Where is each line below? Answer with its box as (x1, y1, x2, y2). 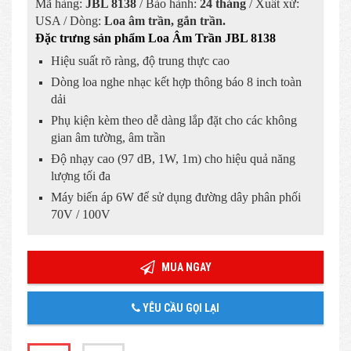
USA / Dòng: (35, 13, 104, 27)
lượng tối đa (51, 168, 110, 183)
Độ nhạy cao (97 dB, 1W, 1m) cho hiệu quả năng (51, 151, 295, 165)
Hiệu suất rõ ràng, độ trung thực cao (51, 53, 230, 67)
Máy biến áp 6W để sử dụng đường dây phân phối (51, 190, 301, 204)
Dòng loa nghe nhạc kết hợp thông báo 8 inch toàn (51, 74, 302, 89)
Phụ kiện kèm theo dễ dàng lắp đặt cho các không (51, 113, 297, 127)
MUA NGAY (158, 260, 212, 273)
